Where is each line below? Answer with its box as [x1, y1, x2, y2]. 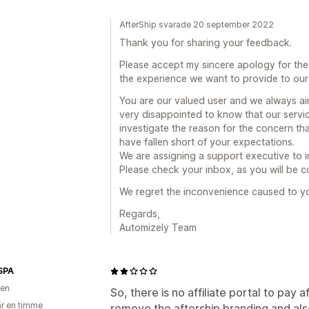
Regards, [119, 208, 160, 219]
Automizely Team [119, 221, 197, 233]
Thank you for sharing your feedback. [119, 37, 292, 48]
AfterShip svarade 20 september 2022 [119, 19, 274, 30]
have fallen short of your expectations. [119, 136, 295, 148]
